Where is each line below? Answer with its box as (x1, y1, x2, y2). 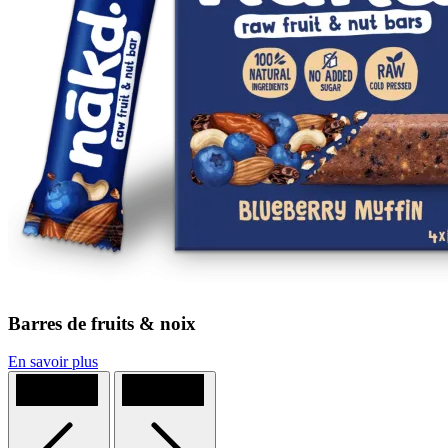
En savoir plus (8, 353, 98, 371)
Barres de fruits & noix (8, 312, 196, 334)
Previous (102, 374, 153, 390)
